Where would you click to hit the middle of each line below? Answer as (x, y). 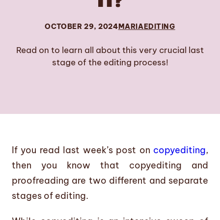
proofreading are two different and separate (110, 180)
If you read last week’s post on (82, 150)
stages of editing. (50, 195)
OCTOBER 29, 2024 (82, 26)
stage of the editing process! (110, 62)
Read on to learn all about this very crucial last (110, 50)
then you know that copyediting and (110, 165)
